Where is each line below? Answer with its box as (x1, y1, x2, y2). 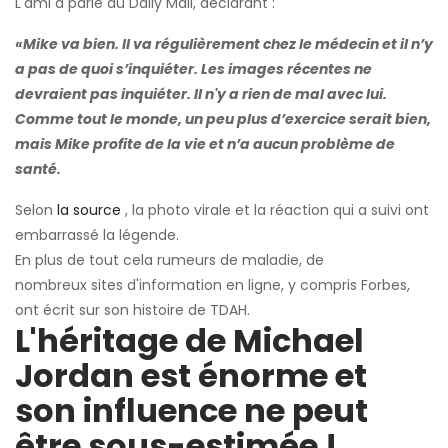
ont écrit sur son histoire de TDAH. (15, 299, 250, 320)
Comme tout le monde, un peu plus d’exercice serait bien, (15, 108, 431, 129)
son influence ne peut (15, 387, 368, 433)
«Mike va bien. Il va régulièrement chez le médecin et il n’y (15, 33, 433, 54)
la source (53, 199, 121, 220)
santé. (15, 158, 61, 179)
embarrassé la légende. (15, 224, 179, 245)
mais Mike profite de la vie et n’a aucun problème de (15, 133, 395, 154)
